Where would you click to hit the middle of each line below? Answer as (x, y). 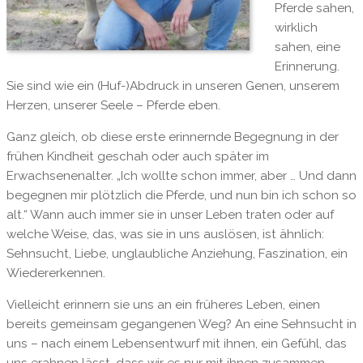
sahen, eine (307, 47)
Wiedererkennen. (56, 273)
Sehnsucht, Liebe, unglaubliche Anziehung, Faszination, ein (177, 254)
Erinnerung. (307, 67)
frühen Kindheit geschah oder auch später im (137, 157)
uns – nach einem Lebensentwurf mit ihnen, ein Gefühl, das (176, 344)
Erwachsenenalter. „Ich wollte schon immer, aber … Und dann (181, 176)
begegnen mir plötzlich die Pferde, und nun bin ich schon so (181, 196)
